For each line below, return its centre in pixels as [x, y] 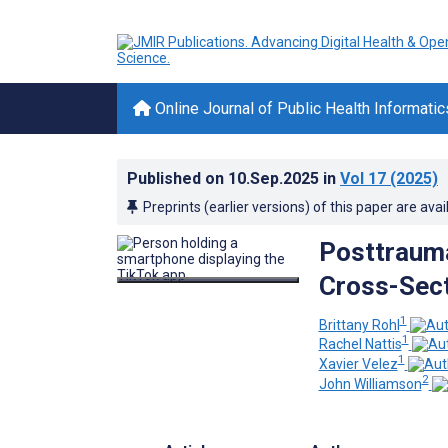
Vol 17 [363, 178]
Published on [177, 178]
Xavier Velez [358, 363]
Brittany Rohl [359, 324]
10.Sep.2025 [275, 178]
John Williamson [370, 383]
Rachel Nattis [360, 344]
